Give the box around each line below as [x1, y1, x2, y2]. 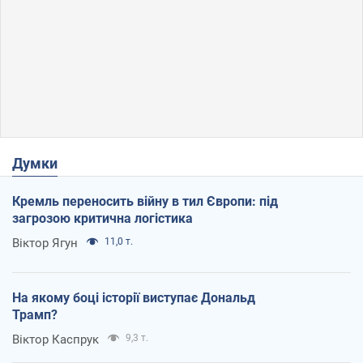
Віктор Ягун [12, 235, 78, 250]
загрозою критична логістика [12, 210, 193, 226]
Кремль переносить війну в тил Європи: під [12, 193, 278, 209]
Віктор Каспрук [12, 331, 99, 347]
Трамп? [12, 306, 58, 322]
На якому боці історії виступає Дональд [12, 289, 255, 305]
